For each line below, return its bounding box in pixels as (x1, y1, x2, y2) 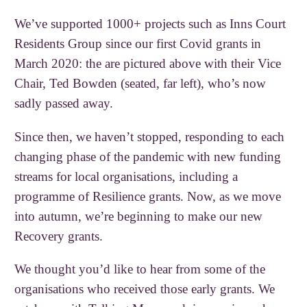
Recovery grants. (14, 228, 103, 243)
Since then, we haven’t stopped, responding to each (14, 129, 285, 144)
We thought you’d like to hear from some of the (14, 261, 266, 276)
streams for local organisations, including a (14, 169, 238, 184)
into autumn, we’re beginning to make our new (14, 208, 263, 223)
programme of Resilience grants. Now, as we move (14, 188, 282, 204)
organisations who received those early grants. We (14, 281, 275, 296)
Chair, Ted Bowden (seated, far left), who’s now (14, 76, 267, 91)
